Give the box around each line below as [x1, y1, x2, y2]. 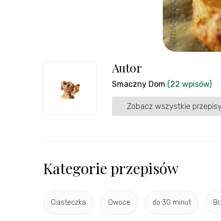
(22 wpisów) [167, 79, 212, 89]
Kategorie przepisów [43, 158, 179, 178]
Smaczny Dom [112, 79, 165, 89]
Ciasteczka [51, 198, 86, 207]
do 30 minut [152, 198, 191, 207]
